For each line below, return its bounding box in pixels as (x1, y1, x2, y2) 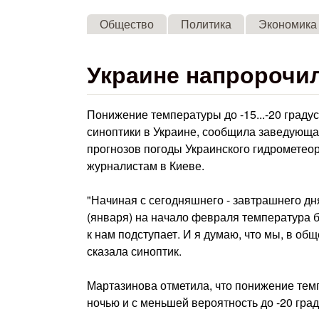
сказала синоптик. (87, 243, 182, 259)
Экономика (258, 16, 318, 32)
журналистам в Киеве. (87, 157, 204, 174)
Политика (181, 16, 232, 32)
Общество (100, 16, 155, 32)
